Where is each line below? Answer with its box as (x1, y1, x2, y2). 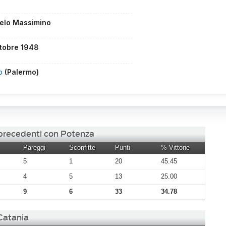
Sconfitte (69, 144, 95, 152)
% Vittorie (161, 144, 190, 152)
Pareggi (23, 144, 45, 152)
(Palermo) (5, 68, 39, 77)
